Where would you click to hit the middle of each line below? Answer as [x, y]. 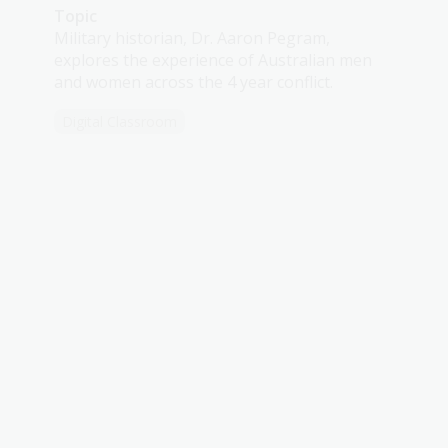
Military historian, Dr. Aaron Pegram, [192, 38]
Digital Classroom [119, 121]
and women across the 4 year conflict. [193, 82]
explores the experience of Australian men [213, 60]
